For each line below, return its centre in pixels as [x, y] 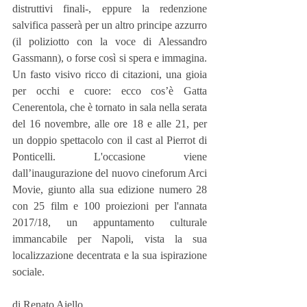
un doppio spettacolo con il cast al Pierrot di [110, 140]
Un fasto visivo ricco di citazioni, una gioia [110, 74]
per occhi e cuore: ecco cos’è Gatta [110, 90]
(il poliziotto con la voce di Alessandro [110, 41]
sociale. [30, 271]
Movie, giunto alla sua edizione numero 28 [110, 189]
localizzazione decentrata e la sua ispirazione [110, 255]
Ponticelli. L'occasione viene [110, 156]
